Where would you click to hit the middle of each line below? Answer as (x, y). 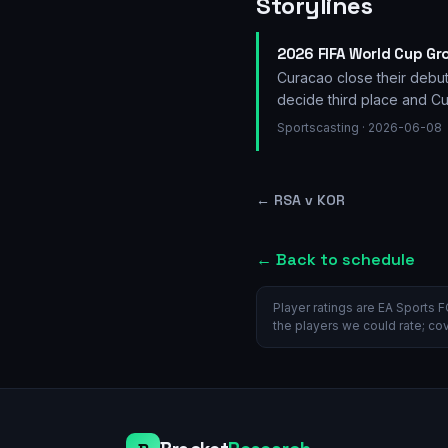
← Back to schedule (335, 260)
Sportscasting (318, 128)
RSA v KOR (309, 200)
